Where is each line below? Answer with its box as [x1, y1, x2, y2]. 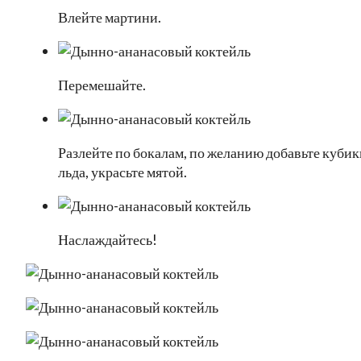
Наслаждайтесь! [58, 230, 157, 249]
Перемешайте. [58, 76, 146, 94]
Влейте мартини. [58, 8, 161, 27]
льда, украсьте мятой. [58, 163, 187, 181]
